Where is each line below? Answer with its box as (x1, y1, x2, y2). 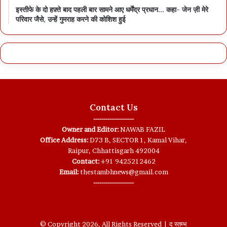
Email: (59, 167, 79, 176)
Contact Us (89, 101, 138, 113)
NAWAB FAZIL (119, 125, 165, 133)
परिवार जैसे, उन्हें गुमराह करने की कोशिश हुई (16, 14, 126, 24)
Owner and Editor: (62, 125, 119, 133)
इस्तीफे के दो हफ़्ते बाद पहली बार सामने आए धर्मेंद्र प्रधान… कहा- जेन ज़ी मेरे (16, 5, 208, 14)
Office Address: (40, 135, 88, 144)
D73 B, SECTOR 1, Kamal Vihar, (88, 135, 187, 144)
